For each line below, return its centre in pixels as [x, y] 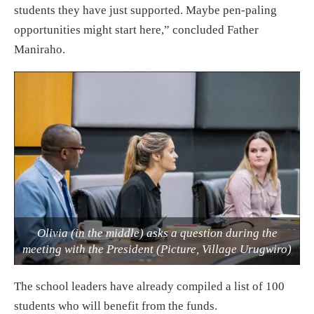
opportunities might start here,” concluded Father [136, 30]
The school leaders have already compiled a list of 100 [149, 286]
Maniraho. [40, 50]
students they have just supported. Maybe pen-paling [145, 11]
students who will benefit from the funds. [116, 306]
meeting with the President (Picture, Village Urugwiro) [157, 249]
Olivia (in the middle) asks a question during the [157, 233]
